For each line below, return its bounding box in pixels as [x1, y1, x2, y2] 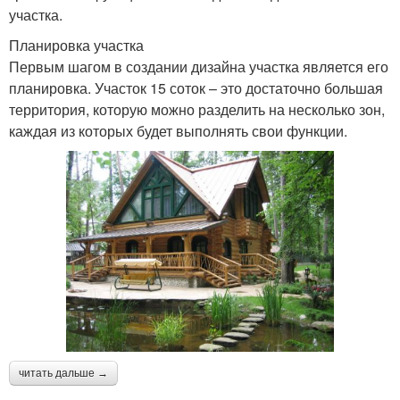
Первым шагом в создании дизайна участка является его [9, 55, 388, 77]
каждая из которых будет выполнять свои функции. [9, 120, 347, 141]
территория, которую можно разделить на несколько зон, [9, 98, 385, 120]
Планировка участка [9, 34, 144, 55]
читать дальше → [19, 366, 108, 379]
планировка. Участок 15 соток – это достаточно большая [9, 77, 383, 98]
